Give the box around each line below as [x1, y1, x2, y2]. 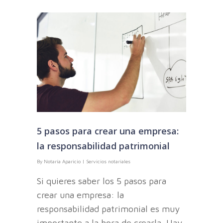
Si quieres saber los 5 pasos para [37, 176, 166, 187]
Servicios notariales [86, 158, 130, 165]
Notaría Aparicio [44, 158, 81, 165]
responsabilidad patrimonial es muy [37, 204, 180, 215]
